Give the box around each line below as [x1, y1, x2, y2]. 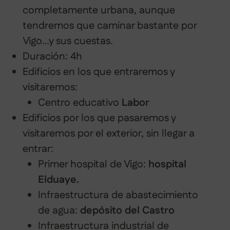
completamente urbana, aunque [23, 3, 175, 17]
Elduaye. [38, 172, 79, 187]
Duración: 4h [23, 49, 82, 64]
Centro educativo [38, 95, 119, 110]
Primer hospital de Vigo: [38, 157, 146, 171]
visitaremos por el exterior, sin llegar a [23, 126, 195, 141]
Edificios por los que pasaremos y [23, 110, 176, 125]
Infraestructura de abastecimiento [38, 187, 198, 202]
